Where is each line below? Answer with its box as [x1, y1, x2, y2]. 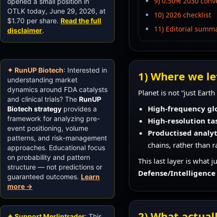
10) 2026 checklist [154, 10, 212, 19]
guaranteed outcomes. [7, 172, 81, 181]
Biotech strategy [7, 104, 62, 113]
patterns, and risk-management [7, 133, 107, 142]
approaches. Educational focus [7, 143, 105, 152]
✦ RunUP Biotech [7, 65, 63, 74]
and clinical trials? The [7, 94, 79, 103]
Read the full [61, 16, 101, 25]
